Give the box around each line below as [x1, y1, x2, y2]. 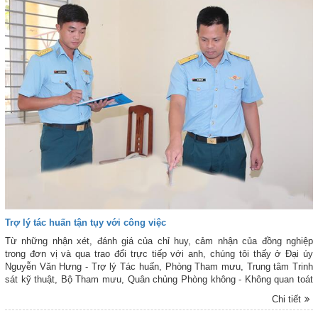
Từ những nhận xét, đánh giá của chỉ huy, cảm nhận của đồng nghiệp [5, 236, 313, 247]
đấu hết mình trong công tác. [5, 300, 124, 311]
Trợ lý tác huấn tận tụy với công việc [5, 217, 166, 229]
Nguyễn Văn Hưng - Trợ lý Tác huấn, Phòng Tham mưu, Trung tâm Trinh [5, 261, 313, 273]
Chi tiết [272, 294, 302, 305]
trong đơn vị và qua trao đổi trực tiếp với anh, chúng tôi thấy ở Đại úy [5, 248, 313, 260]
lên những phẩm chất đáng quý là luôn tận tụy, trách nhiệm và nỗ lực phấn [5, 287, 313, 298]
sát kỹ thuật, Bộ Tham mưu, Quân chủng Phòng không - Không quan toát [5, 274, 313, 285]
